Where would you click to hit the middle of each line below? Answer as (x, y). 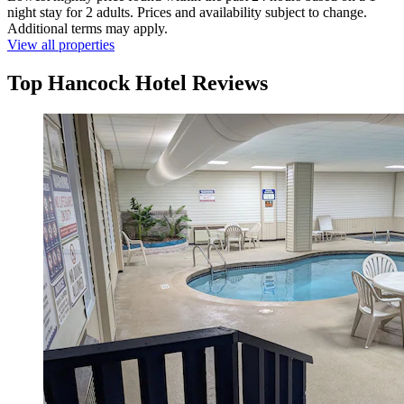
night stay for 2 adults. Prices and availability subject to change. (187, 13)
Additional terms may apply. (87, 29)
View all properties (61, 45)
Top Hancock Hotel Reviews (138, 83)
